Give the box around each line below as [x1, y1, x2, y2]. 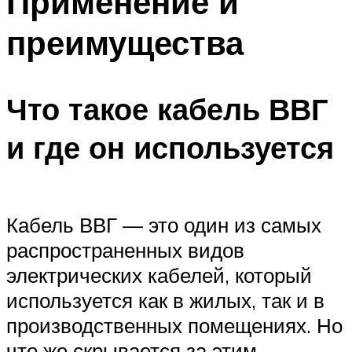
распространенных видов [6, 236, 244, 262]
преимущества [6, 21, 244, 63]
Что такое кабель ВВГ [6, 90, 328, 129]
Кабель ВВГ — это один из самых [6, 211, 321, 237]
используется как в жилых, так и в [6, 287, 324, 313]
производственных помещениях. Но [6, 312, 343, 338]
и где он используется [6, 128, 334, 167]
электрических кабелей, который [6, 262, 312, 288]
